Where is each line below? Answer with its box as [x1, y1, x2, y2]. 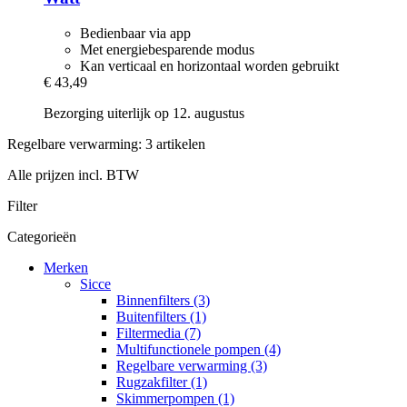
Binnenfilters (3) [116, 292, 210, 308]
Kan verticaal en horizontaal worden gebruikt [80, 57, 339, 74]
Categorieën [7, 228, 76, 244]
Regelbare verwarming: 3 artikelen [7, 135, 205, 152]
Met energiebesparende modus [80, 41, 254, 57]
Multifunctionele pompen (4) [116, 341, 281, 357]
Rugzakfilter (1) [116, 373, 207, 390]
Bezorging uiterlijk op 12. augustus [44, 104, 244, 121]
